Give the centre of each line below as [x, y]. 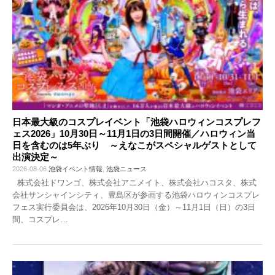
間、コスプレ [36, 219]
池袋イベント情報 [76, 168]
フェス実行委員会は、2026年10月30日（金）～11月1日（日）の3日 [134, 207]
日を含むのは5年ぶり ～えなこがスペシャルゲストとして [134, 145]
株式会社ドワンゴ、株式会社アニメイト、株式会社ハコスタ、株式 [134, 182]
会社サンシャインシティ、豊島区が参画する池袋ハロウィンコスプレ [136, 195]
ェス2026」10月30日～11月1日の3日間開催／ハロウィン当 [134, 133]
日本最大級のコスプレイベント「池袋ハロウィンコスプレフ [137, 122]
